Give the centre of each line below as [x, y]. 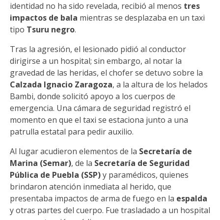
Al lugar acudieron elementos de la [74, 151]
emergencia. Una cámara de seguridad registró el [100, 108]
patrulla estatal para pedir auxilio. [72, 132]
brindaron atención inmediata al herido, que [91, 187]
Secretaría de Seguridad [142, 163]
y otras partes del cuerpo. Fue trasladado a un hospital [110, 210]
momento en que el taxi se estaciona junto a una [99, 120]
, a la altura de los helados [160, 84]
